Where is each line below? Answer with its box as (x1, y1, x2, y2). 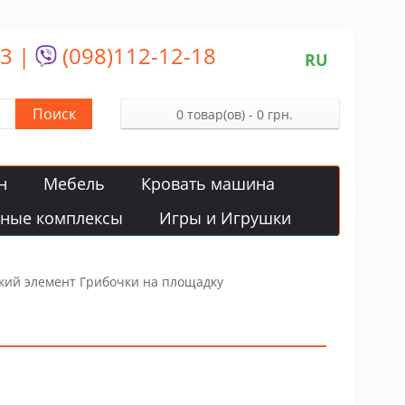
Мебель (43, 173, 105, 194)
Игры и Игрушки (159, 207, 291, 229)
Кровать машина (141, 173, 275, 194)
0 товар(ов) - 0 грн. (175, 106, 293, 123)
